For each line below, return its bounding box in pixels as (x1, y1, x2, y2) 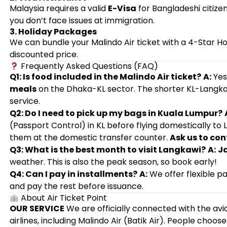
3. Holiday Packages (9, 26, 97, 37)
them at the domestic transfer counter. (9, 132, 170, 143)
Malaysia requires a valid (9, 3, 108, 14)
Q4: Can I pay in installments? (9, 168, 137, 180)
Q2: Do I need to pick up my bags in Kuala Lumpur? (9, 107, 222, 119)
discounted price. (9, 49, 78, 60)
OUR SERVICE (9, 203, 64, 214)
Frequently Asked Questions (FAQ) (19, 60, 159, 72)
